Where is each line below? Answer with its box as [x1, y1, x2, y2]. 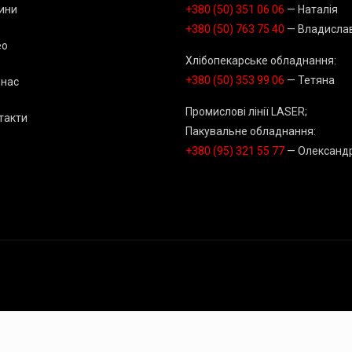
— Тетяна [284, 74, 335, 86]
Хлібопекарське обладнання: [185, 54, 336, 67]
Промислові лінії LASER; [185, 105, 307, 118]
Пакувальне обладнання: [185, 125, 316, 137]
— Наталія [284, 3, 338, 16]
